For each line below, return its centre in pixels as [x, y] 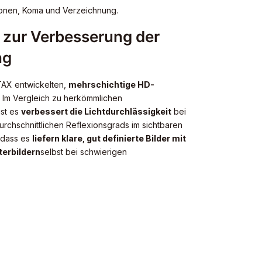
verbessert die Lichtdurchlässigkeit [96, 111]
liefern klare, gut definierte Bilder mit [109, 138]
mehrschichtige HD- [111, 84]
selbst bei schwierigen [84, 151]
